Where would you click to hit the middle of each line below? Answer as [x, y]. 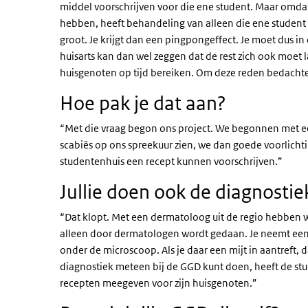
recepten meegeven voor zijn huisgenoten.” [158, 283]
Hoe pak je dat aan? [143, 103]
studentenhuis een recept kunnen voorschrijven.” [171, 161]
